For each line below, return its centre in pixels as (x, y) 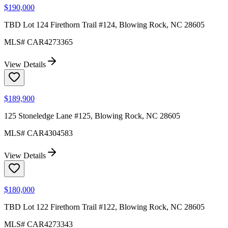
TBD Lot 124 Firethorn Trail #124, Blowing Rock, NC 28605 (104, 25)
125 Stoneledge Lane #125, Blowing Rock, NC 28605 (92, 116)
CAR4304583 (50, 133)
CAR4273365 (50, 42)
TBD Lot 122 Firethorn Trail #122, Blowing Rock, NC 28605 (104, 207)
